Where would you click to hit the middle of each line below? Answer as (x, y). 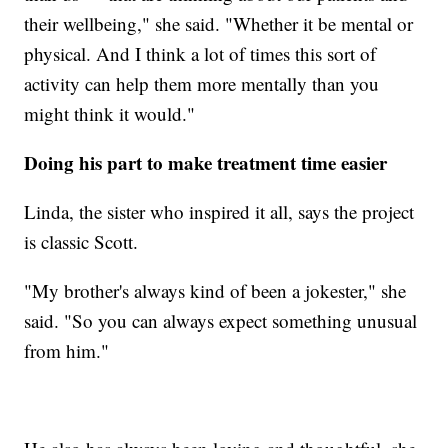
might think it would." (110, 114)
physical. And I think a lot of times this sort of (200, 54)
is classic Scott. (81, 242)
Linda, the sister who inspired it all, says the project (219, 212)
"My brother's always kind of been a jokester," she (215, 291)
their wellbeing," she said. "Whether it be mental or (219, 24)
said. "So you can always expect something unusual (221, 321)
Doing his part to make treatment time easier (206, 163)
